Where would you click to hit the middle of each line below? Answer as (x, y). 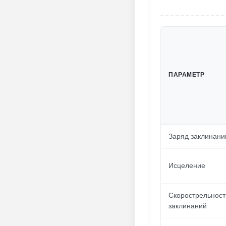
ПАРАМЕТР (186, 75)
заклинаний (188, 206)
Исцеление (187, 165)
